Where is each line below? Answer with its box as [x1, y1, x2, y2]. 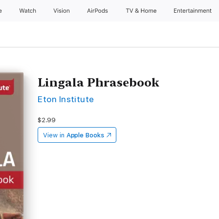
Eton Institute [38, 94, 94, 104]
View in [43, 131, 65, 139]
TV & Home [125, 7, 158, 14]
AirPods [87, 7, 110, 14]
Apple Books [66, 131, 104, 139]
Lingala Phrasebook [38, 75, 160, 89]
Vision [53, 7, 71, 14]
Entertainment [174, 7, 214, 14]
